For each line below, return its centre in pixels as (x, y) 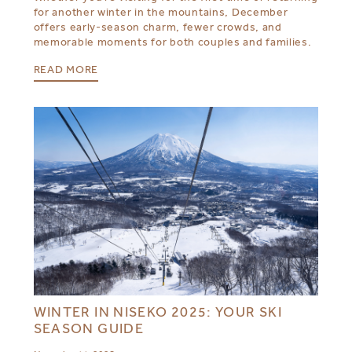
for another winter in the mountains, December (161, 12)
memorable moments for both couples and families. (174, 42)
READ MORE (66, 70)
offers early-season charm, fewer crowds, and (158, 27)
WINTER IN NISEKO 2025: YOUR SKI (158, 312)
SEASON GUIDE (89, 329)
